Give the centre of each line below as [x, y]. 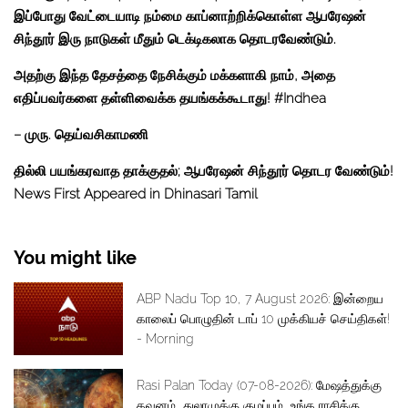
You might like [75, 258]
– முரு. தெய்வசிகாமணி [81, 135]
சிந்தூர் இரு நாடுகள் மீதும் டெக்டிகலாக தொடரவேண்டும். [175, 40]
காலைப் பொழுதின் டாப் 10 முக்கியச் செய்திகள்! [263, 319]
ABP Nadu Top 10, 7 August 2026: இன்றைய [260, 299]
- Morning [165, 339]
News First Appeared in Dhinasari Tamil [136, 194]
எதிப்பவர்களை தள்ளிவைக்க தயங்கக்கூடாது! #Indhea [170, 99]
